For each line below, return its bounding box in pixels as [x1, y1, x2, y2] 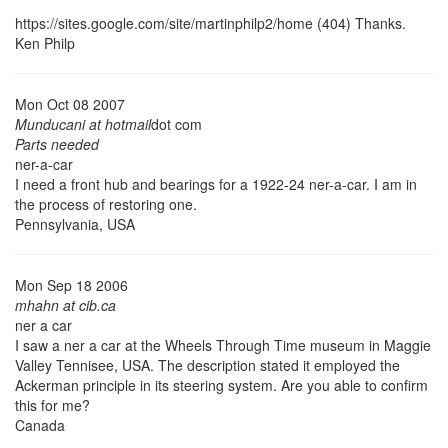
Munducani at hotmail [15, 113, 151, 134]
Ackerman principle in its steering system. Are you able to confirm [15, 374, 428, 395]
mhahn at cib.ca [15, 294, 116, 315]
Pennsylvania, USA [15, 213, 135, 234]
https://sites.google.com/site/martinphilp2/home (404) [15, 12, 351, 33]
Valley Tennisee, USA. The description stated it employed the [15, 354, 400, 375]
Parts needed [15, 133, 99, 154]
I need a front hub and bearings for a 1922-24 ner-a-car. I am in [15, 173, 417, 194]
